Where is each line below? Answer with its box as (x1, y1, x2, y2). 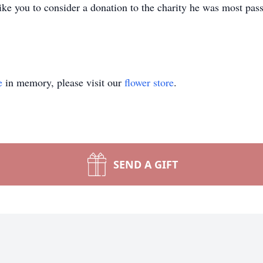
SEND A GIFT (113, 157, 178, 171)
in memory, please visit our (2, 75, 124, 89)
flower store (124, 75, 174, 89)
